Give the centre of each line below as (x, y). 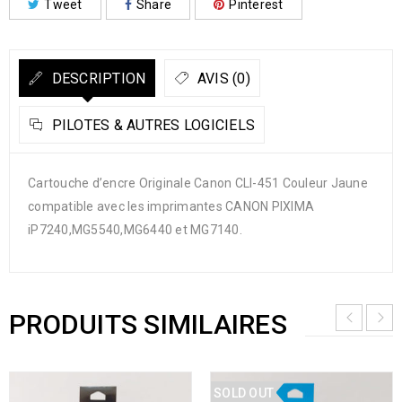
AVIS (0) (222, 78)
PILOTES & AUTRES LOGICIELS (151, 125)
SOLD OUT (244, 393)
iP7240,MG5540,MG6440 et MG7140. (135, 229)
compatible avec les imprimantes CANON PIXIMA (171, 206)
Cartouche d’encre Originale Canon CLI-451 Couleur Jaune (198, 183)
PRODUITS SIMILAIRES (148, 324)
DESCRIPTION (97, 78)
